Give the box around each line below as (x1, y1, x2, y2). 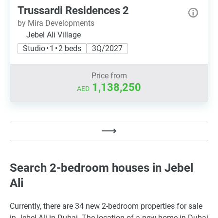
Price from (91, 71, 127, 80)
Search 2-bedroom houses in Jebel (10, 161, 193, 175)
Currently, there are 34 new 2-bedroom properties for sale (10, 201, 202, 211)
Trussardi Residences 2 (18, 4, 129, 17)
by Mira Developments (18, 18, 94, 28)
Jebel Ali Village (26, 30, 81, 39)
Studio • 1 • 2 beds (23, 44, 81, 53)
